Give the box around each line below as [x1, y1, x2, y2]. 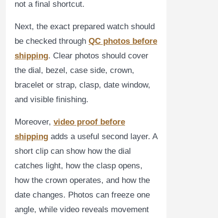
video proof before [54, 117, 125, 127]
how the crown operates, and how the [15, 176, 150, 185]
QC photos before [89, 36, 157, 46]
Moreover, [15, 117, 54, 127]
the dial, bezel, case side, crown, [15, 66, 134, 75]
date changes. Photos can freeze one [15, 190, 150, 200]
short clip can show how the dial [15, 146, 131, 156]
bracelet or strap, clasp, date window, [15, 80, 150, 90]
